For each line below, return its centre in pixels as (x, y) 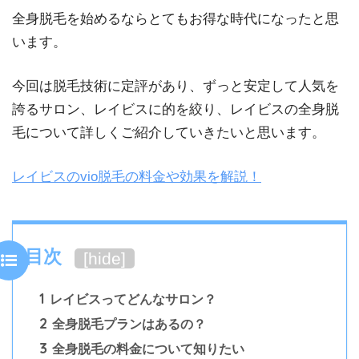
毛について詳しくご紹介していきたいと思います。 (169, 133)
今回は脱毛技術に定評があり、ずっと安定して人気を (175, 87)
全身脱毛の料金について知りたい (147, 348)
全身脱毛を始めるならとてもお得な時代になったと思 (175, 19)
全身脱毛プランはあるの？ (127, 323)
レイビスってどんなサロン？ (131, 298)
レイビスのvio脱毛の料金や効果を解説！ (137, 176)
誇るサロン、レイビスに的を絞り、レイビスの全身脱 (175, 110)
